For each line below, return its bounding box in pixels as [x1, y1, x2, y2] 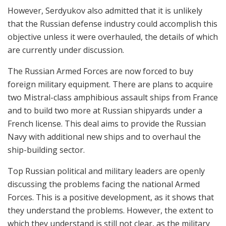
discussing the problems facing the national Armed [8, 178, 200, 190]
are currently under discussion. [8, 44, 124, 55]
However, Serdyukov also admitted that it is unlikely [8, 5, 202, 16]
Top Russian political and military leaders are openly [8, 165, 205, 177]
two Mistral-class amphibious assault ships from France [8, 91, 218, 103]
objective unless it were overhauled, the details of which [8, 31, 218, 42]
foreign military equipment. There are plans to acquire [8, 78, 213, 90]
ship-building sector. [8, 144, 85, 155]
